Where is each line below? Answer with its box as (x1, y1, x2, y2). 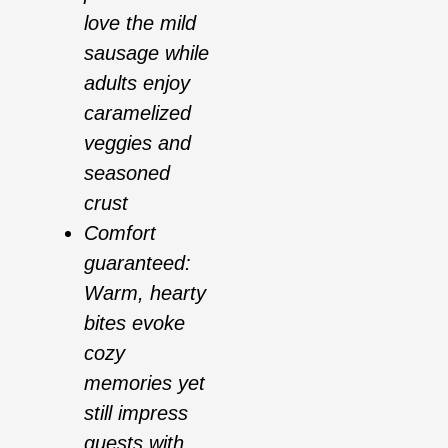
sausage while (84, 42, 209, 65)
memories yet (84, 372, 205, 395)
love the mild (84, 12, 196, 35)
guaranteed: (84, 252, 191, 275)
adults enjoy (84, 72, 190, 95)
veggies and (84, 132, 191, 155)
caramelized (84, 102, 191, 125)
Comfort (84, 222, 156, 245)
